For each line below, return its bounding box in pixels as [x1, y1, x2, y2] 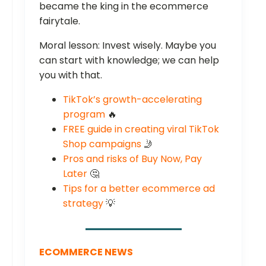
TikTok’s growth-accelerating [63, 92, 202, 106]
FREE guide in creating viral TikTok [63, 122, 219, 136]
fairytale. [39, 14, 80, 28]
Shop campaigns [63, 137, 141, 151]
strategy [63, 196, 103, 210]
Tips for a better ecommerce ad [63, 181, 215, 195]
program [63, 107, 105, 121]
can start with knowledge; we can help [39, 53, 219, 67]
